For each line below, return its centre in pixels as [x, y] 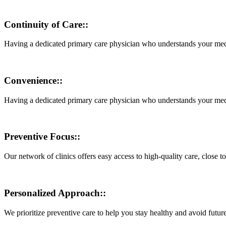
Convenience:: [33, 80]
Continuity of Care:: [46, 24]
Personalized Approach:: [55, 193]
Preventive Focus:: [42, 137]
